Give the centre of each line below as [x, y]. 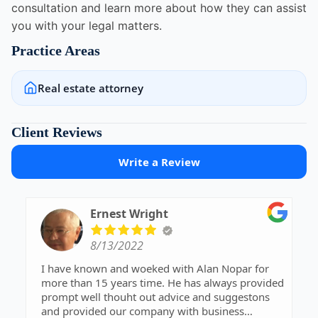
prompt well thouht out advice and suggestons [155, 297]
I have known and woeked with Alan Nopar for [155, 269]
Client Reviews [57, 132]
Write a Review [159, 162]
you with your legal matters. [87, 26]
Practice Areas [56, 51]
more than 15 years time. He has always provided [163, 283]
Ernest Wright [129, 214]
